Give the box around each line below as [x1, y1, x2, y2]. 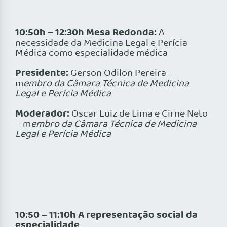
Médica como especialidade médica [15, 46, 168, 61]
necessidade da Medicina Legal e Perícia [15, 35, 187, 51]
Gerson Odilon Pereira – [68, 66, 174, 82]
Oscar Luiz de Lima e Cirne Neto [69, 106, 208, 122]
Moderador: [15, 106, 69, 123]
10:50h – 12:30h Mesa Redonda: [15, 25, 157, 42]
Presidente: [15, 65, 68, 82]
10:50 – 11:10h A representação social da [15, 207, 198, 224]
